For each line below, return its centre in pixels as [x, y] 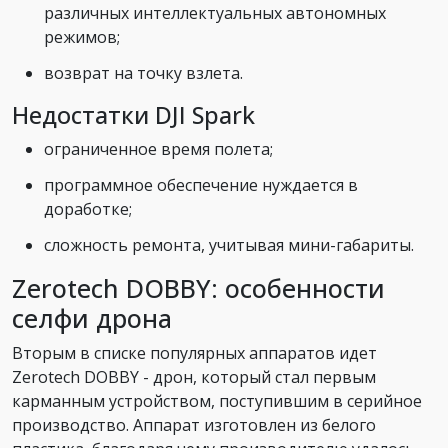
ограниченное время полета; [158, 148]
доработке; [88, 208]
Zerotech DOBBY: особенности [198, 287]
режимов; [82, 36]
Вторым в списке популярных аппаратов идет [194, 352]
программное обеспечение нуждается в [201, 184]
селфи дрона [92, 317]
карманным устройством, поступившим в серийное [217, 400]
